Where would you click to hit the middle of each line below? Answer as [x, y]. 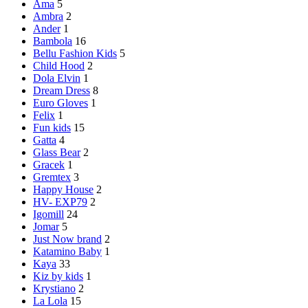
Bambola [53, 41]
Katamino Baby [67, 251]
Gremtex [52, 177]
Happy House [63, 189]
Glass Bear [57, 152]
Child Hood [59, 65]
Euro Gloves [60, 102]
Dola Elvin [57, 78]
